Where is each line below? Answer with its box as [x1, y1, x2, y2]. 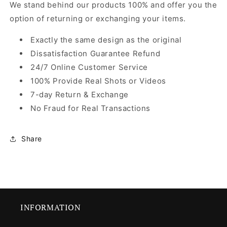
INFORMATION [20, 201, 81, 213]
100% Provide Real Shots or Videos [30, 75, 166, 86]
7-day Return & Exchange [30, 89, 129, 99]
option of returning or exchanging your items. [10, 13, 186, 23]
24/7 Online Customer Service [30, 62, 148, 72]
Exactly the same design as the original [30, 34, 182, 45]
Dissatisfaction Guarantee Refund [30, 48, 161, 58]
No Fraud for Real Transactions [30, 103, 150, 113]
